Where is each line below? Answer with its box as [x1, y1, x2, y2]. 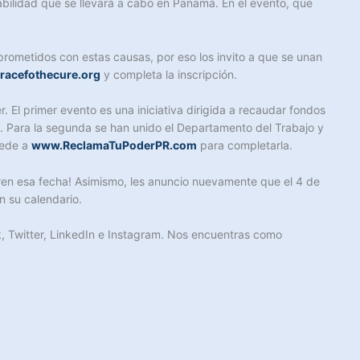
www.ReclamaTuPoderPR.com [31, 138, 197, 153]
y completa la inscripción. [100, 67, 237, 81]
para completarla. [197, 138, 292, 153]
